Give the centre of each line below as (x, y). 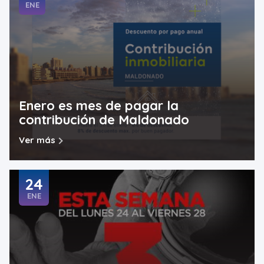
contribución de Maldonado (104, 120)
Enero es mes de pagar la (99, 106)
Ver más (37, 140)
